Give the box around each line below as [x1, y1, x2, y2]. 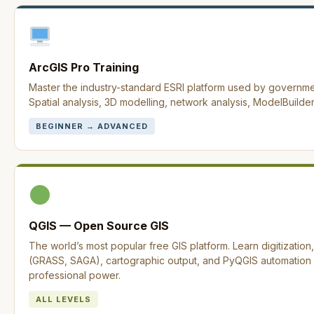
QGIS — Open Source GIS [29, 219, 169, 233]
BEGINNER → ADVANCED [36, 121, 148, 131]
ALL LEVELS [36, 294, 91, 304]
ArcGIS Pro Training [29, 60, 139, 74]
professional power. [29, 269, 121, 281]
